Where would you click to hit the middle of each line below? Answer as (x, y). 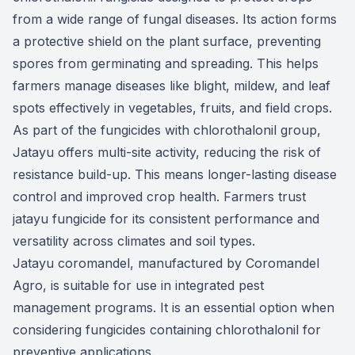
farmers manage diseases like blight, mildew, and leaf (172, 86)
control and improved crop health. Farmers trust (159, 197)
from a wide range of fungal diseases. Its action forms (175, 19)
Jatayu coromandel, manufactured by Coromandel (166, 263)
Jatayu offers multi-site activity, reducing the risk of (167, 152)
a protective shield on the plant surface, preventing (167, 41)
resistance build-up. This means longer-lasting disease (175, 174)
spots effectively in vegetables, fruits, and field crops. (172, 108)
